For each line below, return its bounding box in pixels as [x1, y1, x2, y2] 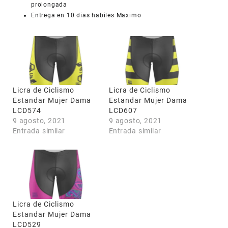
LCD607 [109, 106, 137, 115]
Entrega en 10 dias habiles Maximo [31, 11, 141, 19]
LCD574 [13, 106, 41, 115]
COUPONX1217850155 [23, 43, 116, 55]
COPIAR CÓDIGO [123, 43, 196, 55]
